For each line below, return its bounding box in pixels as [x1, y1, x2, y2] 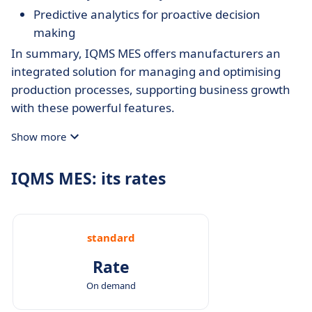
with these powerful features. [11, 100, 175, 116]
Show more [11, 130, 66, 143]
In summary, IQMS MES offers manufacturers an [11, 45, 281, 61]
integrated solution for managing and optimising [11, 63, 281, 79]
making [33, 24, 75, 40]
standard [86, 231, 135, 244]
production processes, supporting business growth [11, 81, 290, 97]
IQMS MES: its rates [11, 167, 166, 189]
